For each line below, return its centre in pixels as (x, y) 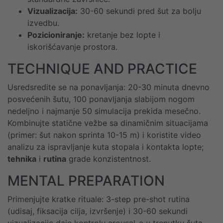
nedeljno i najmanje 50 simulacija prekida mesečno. (104, 111)
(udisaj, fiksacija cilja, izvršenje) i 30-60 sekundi (98, 211)
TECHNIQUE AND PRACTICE (102, 69)
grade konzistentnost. (109, 159)
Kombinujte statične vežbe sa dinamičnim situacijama (108, 123)
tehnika (22, 159)
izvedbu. (43, 23)
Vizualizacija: (53, 11)
